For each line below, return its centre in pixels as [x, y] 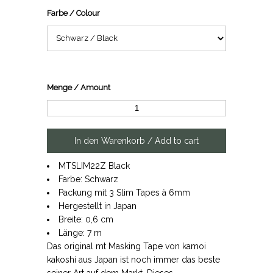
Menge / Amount [79, 87]
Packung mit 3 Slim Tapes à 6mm [125, 192]
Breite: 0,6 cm [86, 219]
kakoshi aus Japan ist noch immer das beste [134, 259]
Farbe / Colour [74, 13]
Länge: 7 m [80, 232]
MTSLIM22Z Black [94, 165]
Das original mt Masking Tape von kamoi [127, 246]
